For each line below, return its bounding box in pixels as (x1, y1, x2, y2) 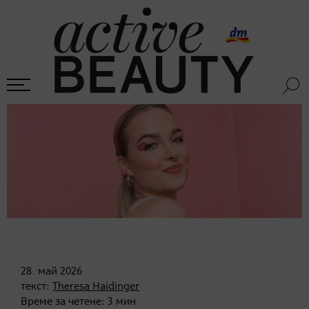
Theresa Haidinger (52, 281, 139, 292)
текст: (21, 281, 52, 292)
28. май (21, 266, 57, 277)
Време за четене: (21, 296, 108, 308)
